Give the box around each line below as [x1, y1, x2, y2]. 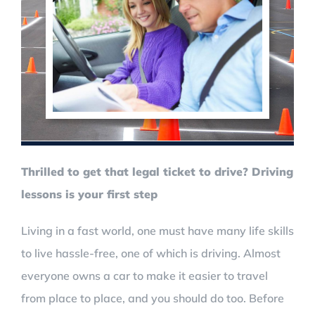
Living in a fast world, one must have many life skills [21, 223, 294, 238]
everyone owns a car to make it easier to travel [21, 268, 268, 283]
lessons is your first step [21, 186, 157, 201]
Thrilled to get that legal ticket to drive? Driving [21, 164, 293, 179]
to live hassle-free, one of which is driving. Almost [21, 245, 281, 260]
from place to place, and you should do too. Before [21, 290, 284, 305]
